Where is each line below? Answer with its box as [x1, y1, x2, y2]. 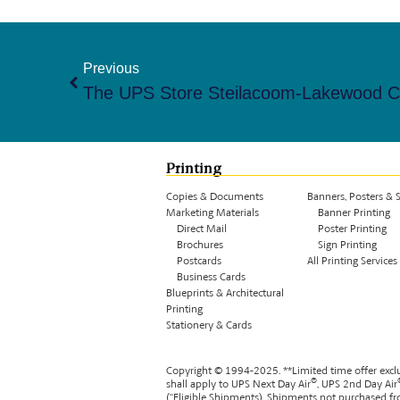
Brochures [176, 240, 223, 252]
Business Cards [165, 272, 246, 284]
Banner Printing [307, 208, 391, 220]
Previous [83, 61, 139, 77]
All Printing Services [307, 256, 398, 268]
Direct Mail [165, 224, 227, 236]
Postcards [165, 256, 221, 268]
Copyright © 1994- [165, 365, 254, 377]
